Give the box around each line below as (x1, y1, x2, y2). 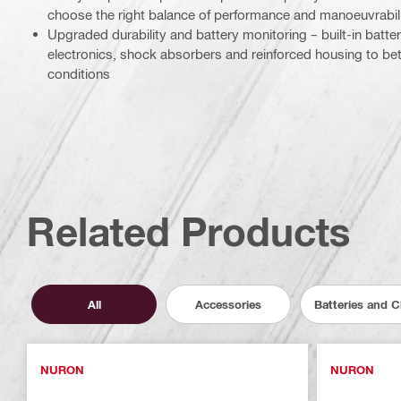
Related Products (27, 208, 351, 255)
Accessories (195, 296, 261, 311)
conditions (47, 65, 110, 81)
